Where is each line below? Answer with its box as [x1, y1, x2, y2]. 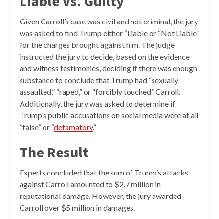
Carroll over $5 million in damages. [20, 202, 136, 212]
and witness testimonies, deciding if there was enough [20, 63, 197, 73]
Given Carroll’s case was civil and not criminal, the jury [20, 16, 198, 26]
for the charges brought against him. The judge [20, 40, 175, 49]
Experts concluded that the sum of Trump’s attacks [20, 167, 188, 177]
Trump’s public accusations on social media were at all [20, 110, 198, 120]
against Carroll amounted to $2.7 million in [20, 179, 161, 189]
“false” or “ [20, 122, 54, 131]
